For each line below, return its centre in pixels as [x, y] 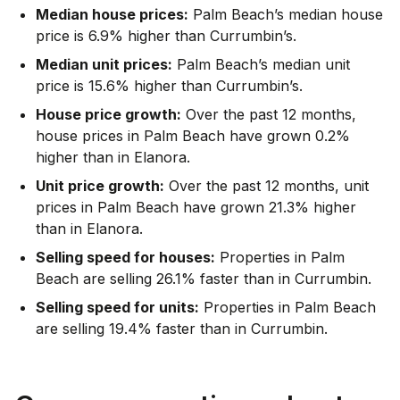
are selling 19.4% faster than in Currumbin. [182, 328]
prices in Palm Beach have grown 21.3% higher [196, 207]
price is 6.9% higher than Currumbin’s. [166, 35]
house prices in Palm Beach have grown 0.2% [193, 135]
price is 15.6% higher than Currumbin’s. [169, 85]
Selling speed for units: [117, 307]
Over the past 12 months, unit [269, 185]
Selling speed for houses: [125, 257]
